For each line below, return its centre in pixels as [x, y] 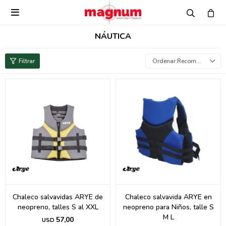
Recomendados [187, 61]
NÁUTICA [113, 36]
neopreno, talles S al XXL [58, 207]
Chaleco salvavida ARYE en [168, 197]
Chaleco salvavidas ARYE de [58, 197]
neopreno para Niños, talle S [168, 207]
